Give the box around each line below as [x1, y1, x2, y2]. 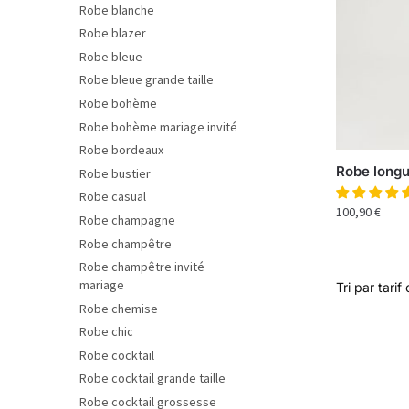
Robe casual [79, 188, 146, 205]
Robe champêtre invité [79, 258, 204, 276]
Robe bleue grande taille [79, 71, 214, 89]
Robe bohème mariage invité [79, 118, 237, 135]
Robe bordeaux [79, 142, 163, 159]
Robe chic [79, 323, 133, 341]
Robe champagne [79, 211, 175, 228]
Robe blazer [79, 25, 146, 42]
